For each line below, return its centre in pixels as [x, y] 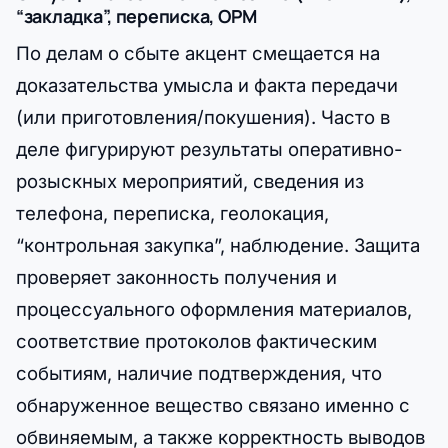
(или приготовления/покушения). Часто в [203, 117]
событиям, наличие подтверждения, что [199, 373]
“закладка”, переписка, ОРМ [136, 16]
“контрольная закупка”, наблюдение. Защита [218, 245]
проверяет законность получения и [176, 277]
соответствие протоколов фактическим [196, 341]
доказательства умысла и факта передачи [207, 85]
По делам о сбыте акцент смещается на [198, 53]
